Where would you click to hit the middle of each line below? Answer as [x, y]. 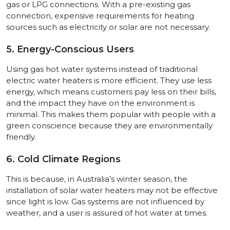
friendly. [21, 137]
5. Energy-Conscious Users [70, 50]
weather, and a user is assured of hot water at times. [107, 213]
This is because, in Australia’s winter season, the [97, 179]
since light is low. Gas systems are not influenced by [105, 202]
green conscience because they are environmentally [109, 126]
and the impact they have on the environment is [100, 103]
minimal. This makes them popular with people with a [111, 114]
